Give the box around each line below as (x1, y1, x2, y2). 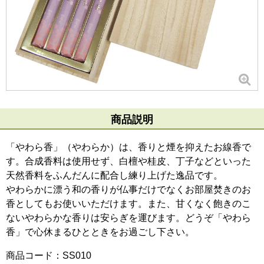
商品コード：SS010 (6, 250, 91, 260)
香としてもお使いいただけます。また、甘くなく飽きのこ (6, 199, 251, 209)
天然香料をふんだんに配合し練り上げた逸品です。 (6, 170, 223, 180)
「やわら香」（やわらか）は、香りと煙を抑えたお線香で (6, 142, 251, 152)
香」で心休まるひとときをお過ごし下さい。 (6, 227, 194, 237)
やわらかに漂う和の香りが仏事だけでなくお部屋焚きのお (6, 184, 251, 194)
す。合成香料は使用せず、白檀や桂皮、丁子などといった (6, 156, 251, 166)
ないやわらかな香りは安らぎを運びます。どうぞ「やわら (6, 213, 251, 223)
